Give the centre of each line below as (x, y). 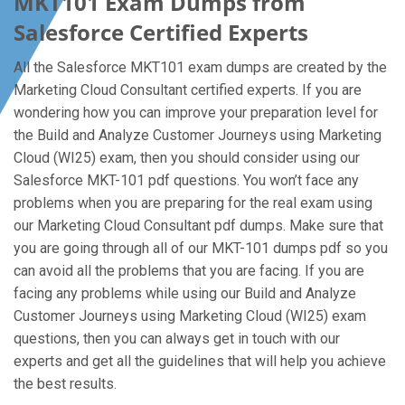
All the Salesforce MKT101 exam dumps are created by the (200, 67)
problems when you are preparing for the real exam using (193, 203)
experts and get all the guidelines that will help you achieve (200, 361)
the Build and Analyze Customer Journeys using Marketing (198, 135)
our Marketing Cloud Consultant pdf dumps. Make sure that (198, 226)
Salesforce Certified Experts (161, 32)
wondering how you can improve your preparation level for (196, 113)
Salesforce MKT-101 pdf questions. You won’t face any (186, 180)
